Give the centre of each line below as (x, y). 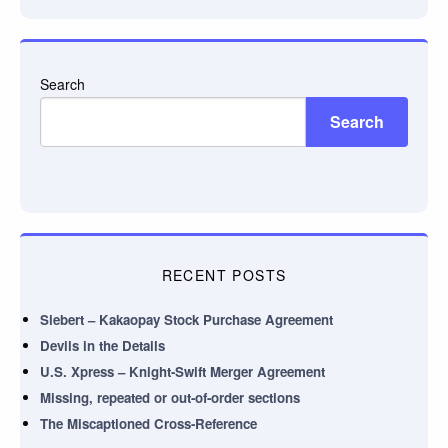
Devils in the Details (102, 346)
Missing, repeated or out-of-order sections (170, 398)
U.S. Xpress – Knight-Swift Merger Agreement (182, 372)
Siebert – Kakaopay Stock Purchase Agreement (186, 320)
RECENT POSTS (224, 275)
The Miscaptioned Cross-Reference (148, 424)
